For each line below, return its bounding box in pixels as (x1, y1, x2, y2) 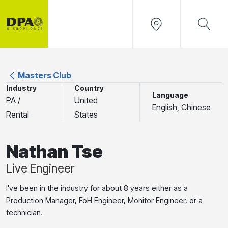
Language (152, 91, 188, 99)
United (74, 95, 98, 105)
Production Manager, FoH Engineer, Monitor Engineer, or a (6, 195, 203, 205)
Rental (6, 109, 29, 120)
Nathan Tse (6, 140, 103, 162)
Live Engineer (6, 161, 74, 176)
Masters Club (18, 70, 71, 80)
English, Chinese (152, 102, 211, 112)
